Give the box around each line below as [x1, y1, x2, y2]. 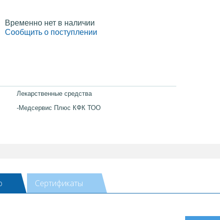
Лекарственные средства [17, 89, 92, 97]
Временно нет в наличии [5, 19, 95, 27]
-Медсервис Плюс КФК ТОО [17, 104, 101, 111]
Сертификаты [35, 177, 83, 189]
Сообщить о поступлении [5, 27, 97, 36]
